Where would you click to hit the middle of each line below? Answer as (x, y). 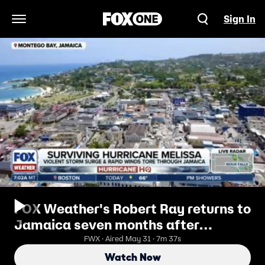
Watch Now (132, 257)
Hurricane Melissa (72, 241)
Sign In (240, 19)
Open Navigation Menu (68, 25)
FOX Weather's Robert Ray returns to (132, 209)
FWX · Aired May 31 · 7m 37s (132, 239)
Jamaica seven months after (107, 225)
